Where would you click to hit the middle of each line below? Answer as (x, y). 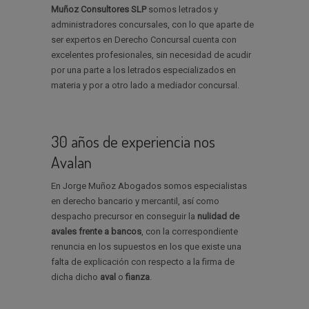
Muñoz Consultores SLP (100, 10)
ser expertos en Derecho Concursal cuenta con (144, 40)
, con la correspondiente (190, 232)
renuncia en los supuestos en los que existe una (146, 247)
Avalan (71, 162)
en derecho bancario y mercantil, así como (135, 201)
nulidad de (218, 217)
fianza (138, 277)
